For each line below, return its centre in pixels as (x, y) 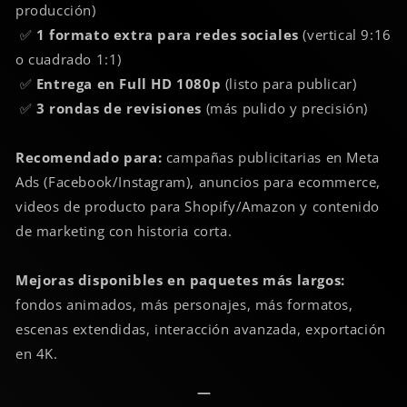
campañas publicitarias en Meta (271, 157)
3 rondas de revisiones (119, 108)
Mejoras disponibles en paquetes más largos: (180, 279)
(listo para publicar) (289, 83)
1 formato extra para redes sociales (167, 34)
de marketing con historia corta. (124, 230)
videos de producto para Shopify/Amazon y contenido (198, 206)
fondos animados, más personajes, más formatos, (184, 304)
